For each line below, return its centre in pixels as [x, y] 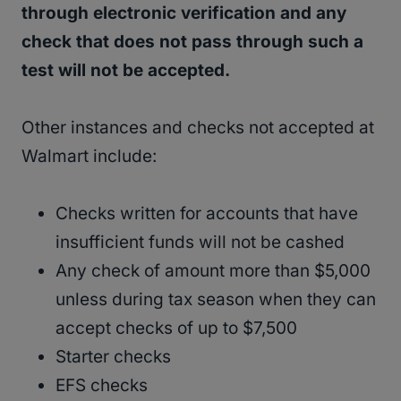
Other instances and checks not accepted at [198, 128]
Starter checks [113, 357]
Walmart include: [89, 157]
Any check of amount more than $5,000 [213, 271]
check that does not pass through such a [192, 42]
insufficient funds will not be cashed [200, 243]
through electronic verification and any [184, 13]
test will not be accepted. [126, 71]
